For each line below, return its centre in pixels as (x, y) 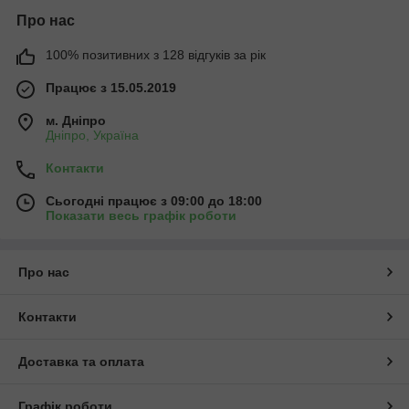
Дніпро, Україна (92, 135)
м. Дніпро (76, 120)
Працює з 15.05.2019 (111, 87)
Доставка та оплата (81, 361)
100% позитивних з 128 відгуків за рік (156, 54)
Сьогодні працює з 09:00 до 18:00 (154, 200)
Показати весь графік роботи (141, 215)
